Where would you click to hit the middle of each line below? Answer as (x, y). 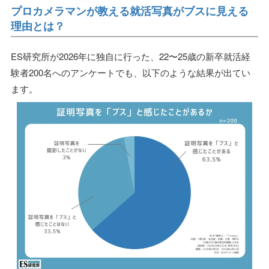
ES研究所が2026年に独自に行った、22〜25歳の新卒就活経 (131, 56)
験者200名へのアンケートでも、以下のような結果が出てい (131, 72)
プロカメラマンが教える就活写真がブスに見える (130, 11)
